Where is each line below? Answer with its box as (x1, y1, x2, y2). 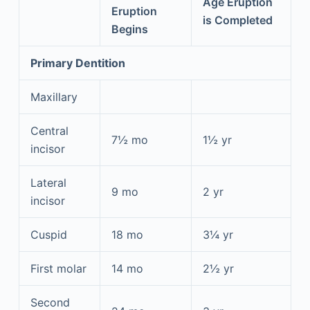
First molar (30, 261, 86, 275)
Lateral (30, 175, 66, 190)
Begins (111, 21, 148, 36)
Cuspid (30, 227, 67, 241)
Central (30, 123, 69, 138)
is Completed (202, 12, 273, 27)
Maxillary (30, 89, 77, 104)
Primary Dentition (30, 55, 125, 70)
